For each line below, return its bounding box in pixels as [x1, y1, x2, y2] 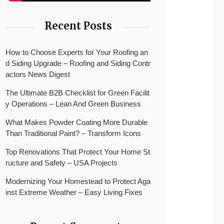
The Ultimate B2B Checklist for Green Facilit [5, 88, 149, 97]
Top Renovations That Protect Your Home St [5, 147, 150, 156]
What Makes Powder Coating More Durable [5, 118, 147, 126]
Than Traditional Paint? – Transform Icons [5, 129, 141, 137]
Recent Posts [44, 19, 112, 32]
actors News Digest [5, 70, 70, 78]
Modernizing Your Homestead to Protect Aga [5, 177, 150, 185]
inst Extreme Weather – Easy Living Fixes [5, 188, 142, 196]
